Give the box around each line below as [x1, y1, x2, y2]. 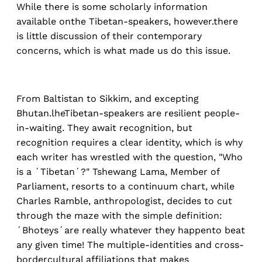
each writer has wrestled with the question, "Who [16, 151, 243, 163]
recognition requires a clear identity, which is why [16, 137, 243, 149]
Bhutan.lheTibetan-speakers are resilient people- [16, 108, 240, 119]
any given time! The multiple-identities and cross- [16, 239, 244, 251]
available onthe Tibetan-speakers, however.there [16, 16, 238, 27]
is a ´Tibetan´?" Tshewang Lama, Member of [16, 166, 219, 178]
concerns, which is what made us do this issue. [16, 45, 230, 57]
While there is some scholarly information [16, 1, 208, 13]
